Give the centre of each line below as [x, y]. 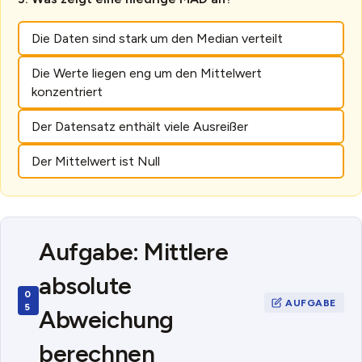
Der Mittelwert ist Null [95, 161]
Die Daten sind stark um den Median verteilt [157, 38]
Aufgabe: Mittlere [134, 251]
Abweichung [106, 319]
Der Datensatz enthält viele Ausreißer [139, 126]
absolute [85, 285]
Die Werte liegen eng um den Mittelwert [146, 73]
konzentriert [67, 91]
